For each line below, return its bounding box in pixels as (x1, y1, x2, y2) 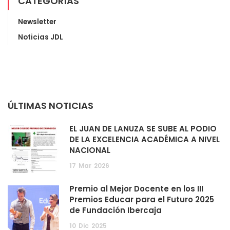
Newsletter (18, 17, 56, 27)
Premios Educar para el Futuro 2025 (69, 194, 214, 205)
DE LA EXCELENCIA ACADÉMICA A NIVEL (69, 134, 222, 145)
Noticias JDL (18, 32, 63, 43)
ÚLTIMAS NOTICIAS (8, 99, 93, 112)
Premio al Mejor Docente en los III (69, 183, 203, 195)
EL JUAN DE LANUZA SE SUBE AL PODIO (69, 123, 217, 135)
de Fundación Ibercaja (69, 205, 162, 216)
